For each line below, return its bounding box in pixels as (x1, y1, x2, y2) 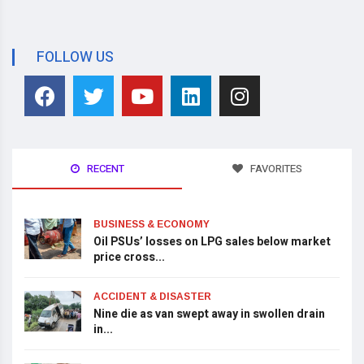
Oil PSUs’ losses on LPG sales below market (93, 233, 331, 251)
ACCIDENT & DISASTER (93, 291, 211, 303)
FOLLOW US (37, 46, 114, 69)
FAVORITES (247, 161, 302, 177)
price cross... (93, 249, 165, 266)
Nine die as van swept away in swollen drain (93, 305, 325, 323)
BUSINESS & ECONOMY (93, 219, 210, 231)
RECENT (84, 161, 124, 177)
